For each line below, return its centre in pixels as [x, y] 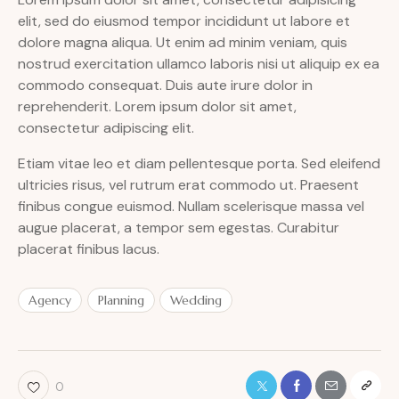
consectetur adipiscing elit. [106, 127]
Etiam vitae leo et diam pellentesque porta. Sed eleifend [199, 163]
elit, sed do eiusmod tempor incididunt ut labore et [184, 20]
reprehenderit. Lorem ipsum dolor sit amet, [157, 106]
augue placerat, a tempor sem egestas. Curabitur [179, 227]
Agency [50, 301]
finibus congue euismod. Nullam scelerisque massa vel [191, 206]
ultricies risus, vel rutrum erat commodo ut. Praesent [188, 184]
